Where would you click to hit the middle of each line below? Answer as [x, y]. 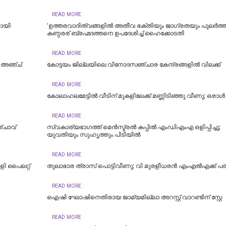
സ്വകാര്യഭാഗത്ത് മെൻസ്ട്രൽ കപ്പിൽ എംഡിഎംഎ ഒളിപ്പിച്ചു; [133, 127]
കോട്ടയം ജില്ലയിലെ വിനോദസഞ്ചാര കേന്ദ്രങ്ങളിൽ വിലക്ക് [133, 65]
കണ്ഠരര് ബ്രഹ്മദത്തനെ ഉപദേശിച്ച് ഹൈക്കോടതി [115, 34]
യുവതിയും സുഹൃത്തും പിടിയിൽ [93, 135]
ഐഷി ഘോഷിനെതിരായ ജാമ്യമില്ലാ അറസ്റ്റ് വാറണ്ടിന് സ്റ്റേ [134, 197]
